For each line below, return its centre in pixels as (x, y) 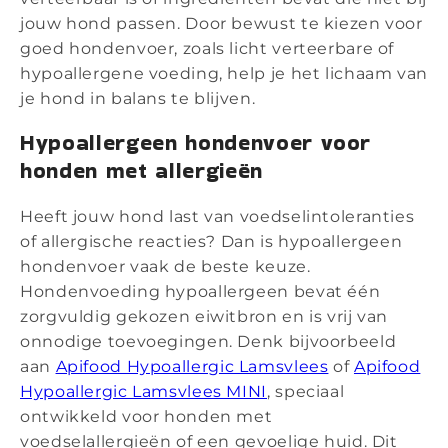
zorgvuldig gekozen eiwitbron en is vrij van (204, 316)
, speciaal (306, 391)
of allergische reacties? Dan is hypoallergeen (211, 241)
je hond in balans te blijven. (138, 99)
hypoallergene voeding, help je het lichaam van (224, 74)
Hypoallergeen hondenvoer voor (196, 143)
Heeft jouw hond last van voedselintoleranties (217, 216)
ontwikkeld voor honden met (146, 416)
